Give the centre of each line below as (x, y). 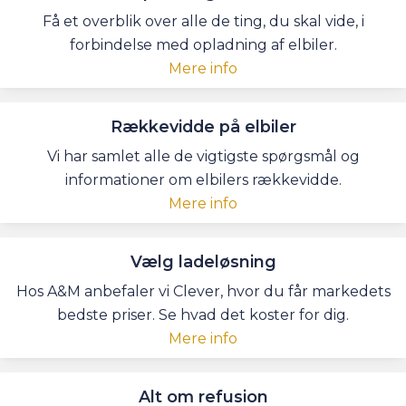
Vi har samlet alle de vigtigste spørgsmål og (203, 156)
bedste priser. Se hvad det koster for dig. (203, 314)
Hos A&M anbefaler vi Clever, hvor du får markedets (203, 291)
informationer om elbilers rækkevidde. (203, 179)
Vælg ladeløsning (203, 261)
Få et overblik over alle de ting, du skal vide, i (203, 21)
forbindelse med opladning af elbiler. (203, 44)
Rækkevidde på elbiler (203, 126)
